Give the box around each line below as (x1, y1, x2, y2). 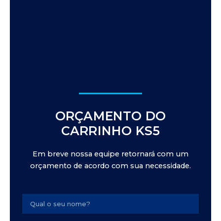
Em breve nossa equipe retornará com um (33, 149, 188, 158)
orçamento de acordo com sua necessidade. (30, 161, 191, 170)
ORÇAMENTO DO (55, 108, 166, 123)
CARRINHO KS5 (61, 123, 160, 138)
